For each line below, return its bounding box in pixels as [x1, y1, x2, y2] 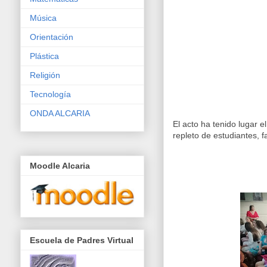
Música [30, 13, 57, 23]
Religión [30, 70, 60, 80]
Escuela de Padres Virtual [30, 235, 133, 245]
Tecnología [30, 89, 71, 99]
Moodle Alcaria [30, 161, 90, 171]
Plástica [30, 51, 59, 61]
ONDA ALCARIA [30, 108, 90, 118]
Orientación [30, 32, 73, 42]
